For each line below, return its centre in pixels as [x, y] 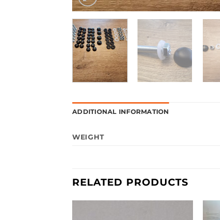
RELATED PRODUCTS [130, 182]
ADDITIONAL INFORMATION [121, 111]
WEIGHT [88, 137]
